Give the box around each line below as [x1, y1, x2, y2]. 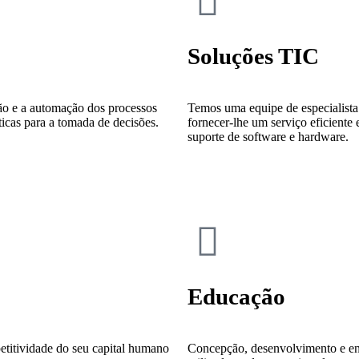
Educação [188, 284, 285, 310]
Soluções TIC [188, 43, 319, 70]
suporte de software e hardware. [188, 130, 349, 144]
